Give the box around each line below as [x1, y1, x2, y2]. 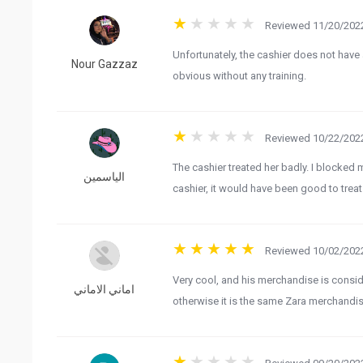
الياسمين [83, 170, 126, 184]
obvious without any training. [172, 69, 306, 82]
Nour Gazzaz [70, 58, 138, 71]
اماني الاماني [74, 283, 135, 297]
